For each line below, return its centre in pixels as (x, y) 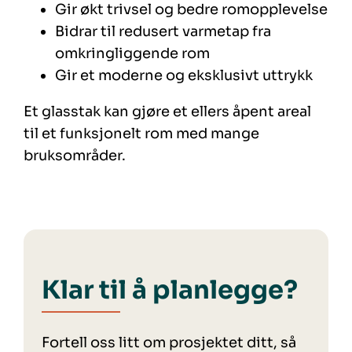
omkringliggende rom (133, 53)
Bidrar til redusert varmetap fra (163, 31)
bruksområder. (75, 155)
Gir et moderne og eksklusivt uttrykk (184, 75)
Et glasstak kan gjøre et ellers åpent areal (168, 111)
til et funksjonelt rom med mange (142, 133)
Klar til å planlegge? (169, 290)
